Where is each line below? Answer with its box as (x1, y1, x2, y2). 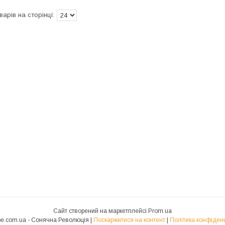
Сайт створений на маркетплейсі (53, 207, 148, 215)
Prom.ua (148, 207, 172, 215)
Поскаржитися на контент (93, 216, 165, 224)
